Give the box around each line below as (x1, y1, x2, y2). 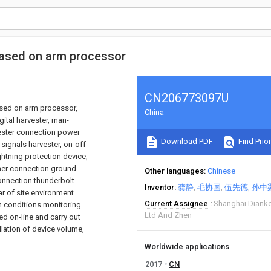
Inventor (145, 183, 174, 192)
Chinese (207, 166, 235, 175)
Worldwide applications (145, 242, 229, 251)
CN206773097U (145, 91, 229, 105)
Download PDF (159, 137, 213, 146)
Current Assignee (145, 199, 208, 208)
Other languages (145, 166, 204, 175)
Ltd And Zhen (145, 211, 192, 220)
